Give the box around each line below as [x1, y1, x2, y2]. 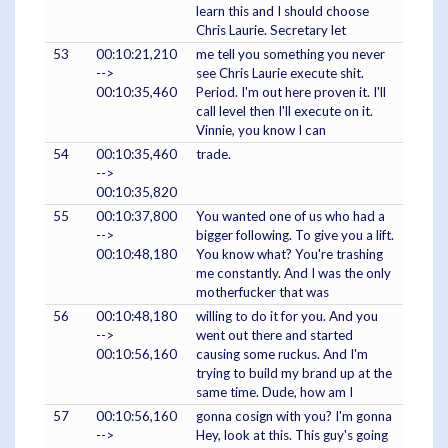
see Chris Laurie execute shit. [196, 64, 364, 81]
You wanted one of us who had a [196, 207, 385, 224]
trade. [196, 145, 231, 162]
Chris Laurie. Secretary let [196, 21, 346, 38]
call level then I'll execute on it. [196, 102, 373, 119]
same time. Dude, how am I [196, 383, 353, 400]
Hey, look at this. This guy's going [196, 426, 388, 443]
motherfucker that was [196, 283, 329, 300]
